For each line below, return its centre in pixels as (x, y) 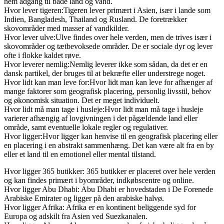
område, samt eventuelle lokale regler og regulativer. (86, 127)
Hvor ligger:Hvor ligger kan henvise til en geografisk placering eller (111, 136)
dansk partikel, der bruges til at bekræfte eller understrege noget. (105, 73)
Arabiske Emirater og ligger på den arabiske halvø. (84, 198)
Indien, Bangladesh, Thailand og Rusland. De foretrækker (95, 19)
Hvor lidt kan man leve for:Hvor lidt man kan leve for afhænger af (108, 82)
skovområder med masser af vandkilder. (66, 28)
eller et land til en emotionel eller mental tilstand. (80, 154)
